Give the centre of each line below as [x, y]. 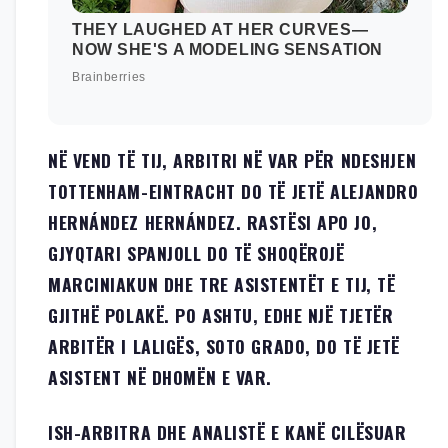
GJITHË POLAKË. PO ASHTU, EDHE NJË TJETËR [221, 314]
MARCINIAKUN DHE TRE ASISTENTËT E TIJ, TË [222, 283]
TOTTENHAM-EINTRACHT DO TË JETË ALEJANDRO [233, 190]
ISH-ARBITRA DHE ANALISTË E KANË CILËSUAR [227, 431]
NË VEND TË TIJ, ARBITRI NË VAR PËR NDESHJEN [232, 159]
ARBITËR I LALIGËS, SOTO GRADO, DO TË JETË [224, 345]
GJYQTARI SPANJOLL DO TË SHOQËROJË [196, 252]
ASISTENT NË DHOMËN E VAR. [160, 376]
